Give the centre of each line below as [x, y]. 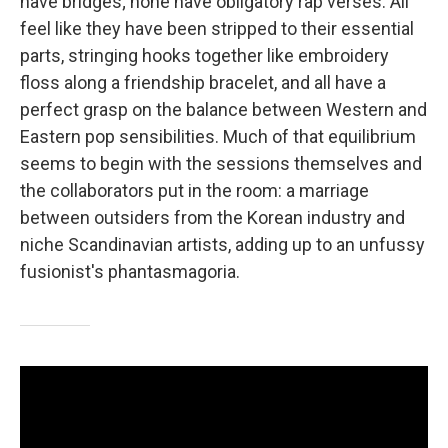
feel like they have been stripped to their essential [217, 28]
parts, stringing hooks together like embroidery [204, 55]
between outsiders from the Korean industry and [212, 217]
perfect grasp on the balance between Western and [223, 109]
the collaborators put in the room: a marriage [194, 190]
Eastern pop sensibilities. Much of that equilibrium [218, 136]
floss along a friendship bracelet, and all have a [203, 82]
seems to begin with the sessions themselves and [221, 163]
